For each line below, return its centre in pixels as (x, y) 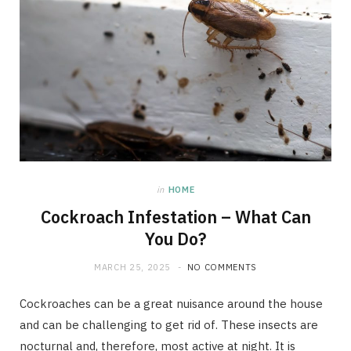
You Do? (175, 239)
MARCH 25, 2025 (132, 267)
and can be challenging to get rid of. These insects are (169, 324)
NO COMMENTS (222, 267)
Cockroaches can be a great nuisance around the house (171, 303)
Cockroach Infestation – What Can (175, 217)
